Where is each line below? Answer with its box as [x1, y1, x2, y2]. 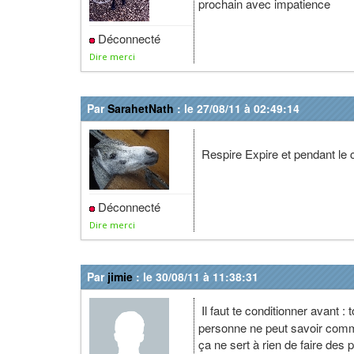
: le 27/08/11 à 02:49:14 [174, 100, 299, 116]
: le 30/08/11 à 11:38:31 [133, 269, 258, 284]
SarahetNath [107, 100, 174, 116]
